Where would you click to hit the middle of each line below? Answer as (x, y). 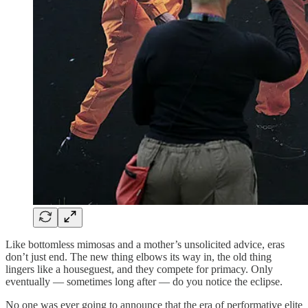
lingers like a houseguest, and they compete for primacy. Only (139, 269)
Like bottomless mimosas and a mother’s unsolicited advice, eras (145, 244)
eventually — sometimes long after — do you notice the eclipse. (144, 281)
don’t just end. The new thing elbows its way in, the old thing (139, 256)
